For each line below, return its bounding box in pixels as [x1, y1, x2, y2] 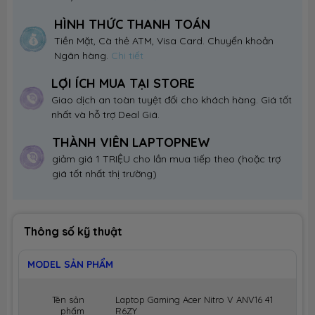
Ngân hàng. [53, 49, 108, 63]
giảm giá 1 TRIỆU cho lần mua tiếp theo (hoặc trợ [52, 153, 281, 166]
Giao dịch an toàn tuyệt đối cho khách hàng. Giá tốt [51, 94, 292, 107]
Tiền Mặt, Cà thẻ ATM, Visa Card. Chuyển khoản [53, 34, 274, 48]
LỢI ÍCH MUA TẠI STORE [51, 75, 195, 92]
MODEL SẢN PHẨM [27, 258, 113, 271]
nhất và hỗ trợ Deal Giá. [51, 108, 160, 122]
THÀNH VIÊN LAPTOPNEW [52, 134, 211, 151]
